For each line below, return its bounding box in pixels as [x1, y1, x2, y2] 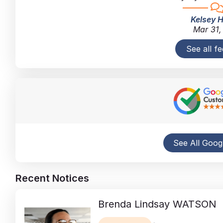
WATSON [172, 198, 217, 210]
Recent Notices [15, 172, 89, 184]
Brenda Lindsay [98, 198, 170, 210]
